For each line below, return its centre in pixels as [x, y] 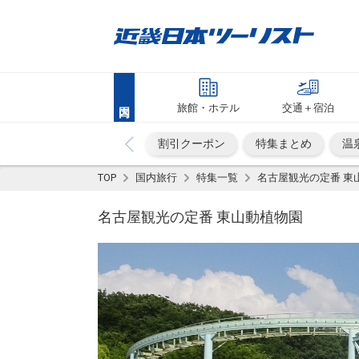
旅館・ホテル [208, 108]
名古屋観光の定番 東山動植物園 [200, 217]
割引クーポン [192, 143]
